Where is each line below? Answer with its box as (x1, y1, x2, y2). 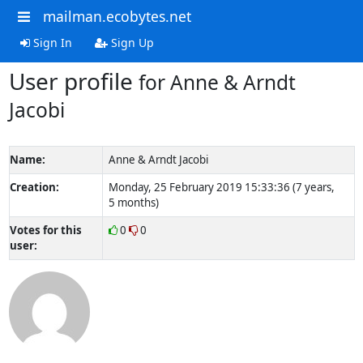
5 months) (108, 194, 159, 210)
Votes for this (9, 222, 82, 237)
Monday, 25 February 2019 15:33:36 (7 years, (108, 179, 335, 194)
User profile (8, 65, 139, 96)
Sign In (29, 34, 72, 50)
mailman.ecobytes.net (42, 6, 191, 26)
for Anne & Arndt (138, 68, 296, 96)
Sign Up (107, 34, 154, 50)
